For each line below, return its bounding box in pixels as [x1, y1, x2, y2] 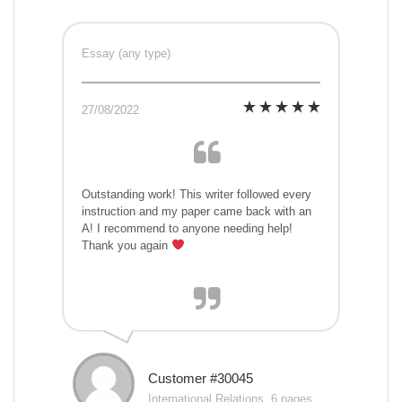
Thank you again [82, 239, 171, 253]
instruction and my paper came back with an [82, 205, 311, 219]
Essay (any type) [82, 47, 170, 61]
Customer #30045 [148, 371, 253, 387]
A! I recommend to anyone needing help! [82, 222, 293, 236]
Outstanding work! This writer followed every [82, 188, 311, 202]
